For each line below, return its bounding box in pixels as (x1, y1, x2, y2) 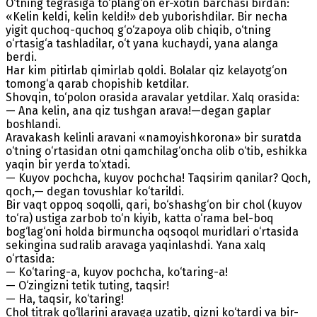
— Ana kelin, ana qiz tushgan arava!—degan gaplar (6, 103, 271, 117)
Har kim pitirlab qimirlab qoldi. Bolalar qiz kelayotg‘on (6, 63, 287, 77)
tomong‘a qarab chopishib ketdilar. (6, 76, 189, 91)
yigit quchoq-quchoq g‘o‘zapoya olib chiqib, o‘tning (6, 23, 271, 37)
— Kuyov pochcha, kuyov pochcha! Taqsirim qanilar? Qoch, (6, 171, 311, 185)
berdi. (6, 50, 37, 64)
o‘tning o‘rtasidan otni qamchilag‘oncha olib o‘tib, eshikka (6, 144, 307, 158)
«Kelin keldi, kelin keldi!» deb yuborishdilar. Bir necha (6, 9, 287, 23)
